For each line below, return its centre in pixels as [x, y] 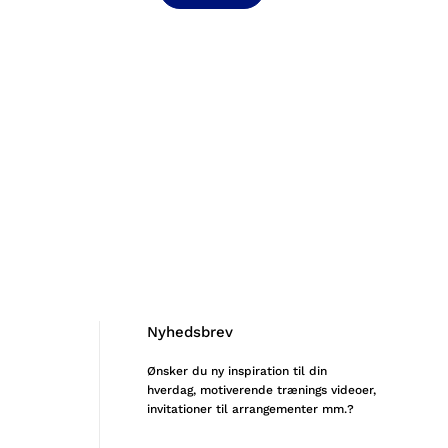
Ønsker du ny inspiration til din [236, 370]
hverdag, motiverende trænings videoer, [261, 389]
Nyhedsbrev [189, 331]
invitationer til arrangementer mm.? [250, 408]
